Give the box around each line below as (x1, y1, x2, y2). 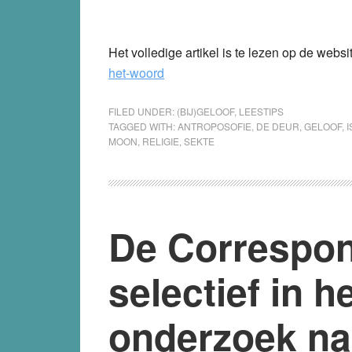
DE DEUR (256, 119, 299, 133)
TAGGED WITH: (108, 119, 178, 133)
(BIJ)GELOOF (177, 104, 234, 118)
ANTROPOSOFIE (178, 119, 251, 133)
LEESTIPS (239, 104, 284, 118)
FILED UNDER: (108, 104, 177, 118)
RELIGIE (142, 134, 179, 148)
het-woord (108, 63, 164, 82)
